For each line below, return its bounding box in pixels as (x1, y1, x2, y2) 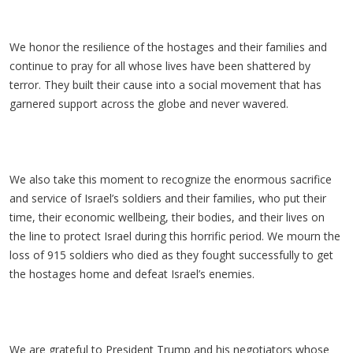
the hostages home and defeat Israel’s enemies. (9, 266, 261, 281)
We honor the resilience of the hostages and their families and (9, 39, 327, 54)
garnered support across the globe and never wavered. (9, 96, 292, 111)
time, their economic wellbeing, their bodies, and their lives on (9, 210, 325, 225)
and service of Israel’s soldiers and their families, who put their (9, 191, 326, 206)
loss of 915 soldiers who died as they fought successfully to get (9, 247, 333, 262)
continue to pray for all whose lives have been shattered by (9, 58, 310, 73)
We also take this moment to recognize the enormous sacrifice (9, 172, 332, 187)
